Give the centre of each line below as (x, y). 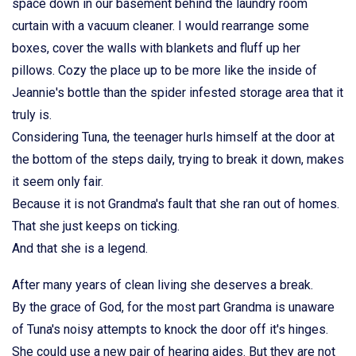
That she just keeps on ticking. (96, 226)
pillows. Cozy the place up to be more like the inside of (164, 70)
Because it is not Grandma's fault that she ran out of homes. (176, 204)
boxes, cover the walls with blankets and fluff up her (156, 48)
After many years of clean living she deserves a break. (163, 284)
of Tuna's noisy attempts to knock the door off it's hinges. (170, 329)
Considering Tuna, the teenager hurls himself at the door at (173, 137)
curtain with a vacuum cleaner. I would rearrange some (161, 26)
